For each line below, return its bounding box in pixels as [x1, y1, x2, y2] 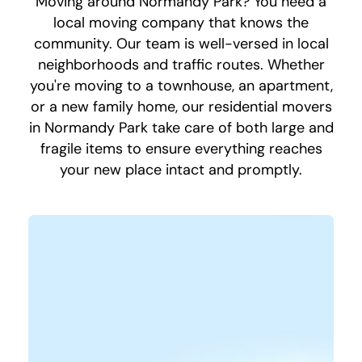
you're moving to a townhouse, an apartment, [29, 75, 333, 95]
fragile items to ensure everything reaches [40, 138, 322, 158]
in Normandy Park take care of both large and [28, 117, 334, 137]
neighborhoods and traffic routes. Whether [37, 54, 325, 74]
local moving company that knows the [53, 12, 309, 32]
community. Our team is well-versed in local [33, 33, 329, 53]
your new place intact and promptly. [60, 159, 302, 179]
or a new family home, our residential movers [30, 96, 332, 116]
